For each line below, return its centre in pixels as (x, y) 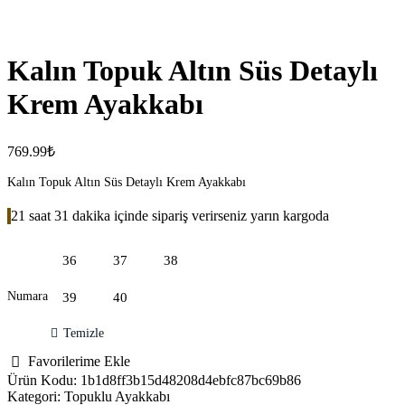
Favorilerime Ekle (79, 361)
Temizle (84, 333)
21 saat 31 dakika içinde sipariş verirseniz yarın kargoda (170, 215)
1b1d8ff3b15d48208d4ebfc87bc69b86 (191, 380)
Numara (28, 296)
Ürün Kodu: (42, 380)
